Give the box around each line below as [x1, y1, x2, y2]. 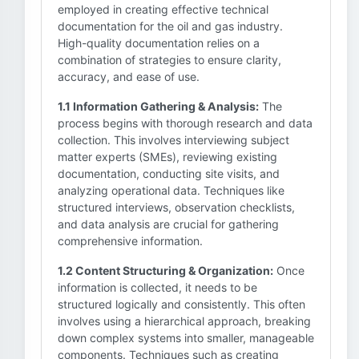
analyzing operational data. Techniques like [58, 184, 284, 197]
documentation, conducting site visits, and [58, 167, 280, 180]
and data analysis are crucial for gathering [58, 217, 279, 231]
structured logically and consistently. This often [58, 297, 305, 311]
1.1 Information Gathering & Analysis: [58, 99, 259, 113]
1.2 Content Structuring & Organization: [58, 264, 273, 277]
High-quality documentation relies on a [58, 36, 260, 50]
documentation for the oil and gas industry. [58, 19, 283, 33]
